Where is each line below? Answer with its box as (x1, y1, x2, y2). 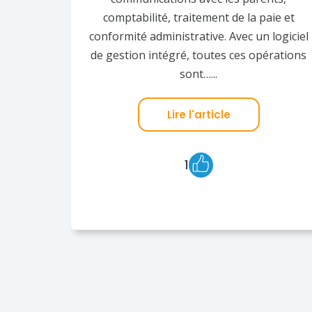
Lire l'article (166, 107, 231, 122)
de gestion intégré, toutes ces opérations (91, 47, 307, 63)
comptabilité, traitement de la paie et (102, 9, 295, 25)
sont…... (180, 65, 218, 81)
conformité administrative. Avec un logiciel (88, 28, 309, 44)
